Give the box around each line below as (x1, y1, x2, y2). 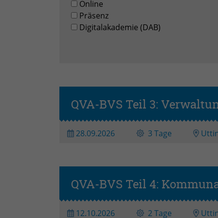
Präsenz (79, 10, 109, 21)
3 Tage (146, 127, 174, 139)
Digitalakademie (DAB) (79, 21, 161, 33)
